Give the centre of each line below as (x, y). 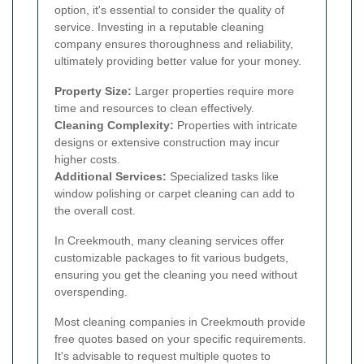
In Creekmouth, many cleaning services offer (169, 241)
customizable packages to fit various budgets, (171, 258)
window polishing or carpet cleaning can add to (175, 194)
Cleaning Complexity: (114, 126)
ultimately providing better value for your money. (178, 61)
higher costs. (87, 160)
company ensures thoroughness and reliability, (174, 44)
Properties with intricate (236, 126)
